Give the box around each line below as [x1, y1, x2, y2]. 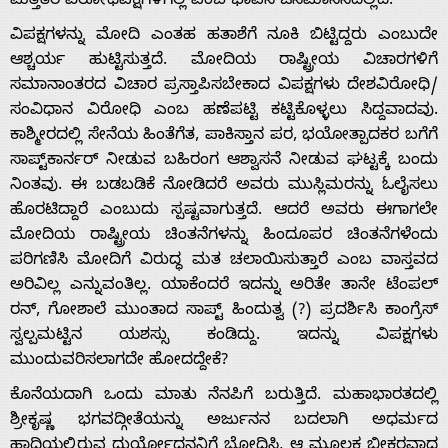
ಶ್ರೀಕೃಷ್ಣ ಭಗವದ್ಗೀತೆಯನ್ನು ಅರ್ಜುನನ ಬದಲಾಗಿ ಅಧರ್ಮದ [10, 410, 438, 433]
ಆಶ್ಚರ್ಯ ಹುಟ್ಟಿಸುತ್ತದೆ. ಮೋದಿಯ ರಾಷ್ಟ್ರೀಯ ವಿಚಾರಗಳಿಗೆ [10, 50, 438, 73]
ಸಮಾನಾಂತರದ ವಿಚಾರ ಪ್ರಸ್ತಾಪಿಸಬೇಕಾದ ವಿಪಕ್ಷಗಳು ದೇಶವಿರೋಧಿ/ [10, 75, 438, 98]
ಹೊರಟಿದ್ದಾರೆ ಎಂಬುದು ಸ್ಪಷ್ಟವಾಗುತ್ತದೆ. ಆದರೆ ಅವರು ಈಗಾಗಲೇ [10, 200, 438, 223]
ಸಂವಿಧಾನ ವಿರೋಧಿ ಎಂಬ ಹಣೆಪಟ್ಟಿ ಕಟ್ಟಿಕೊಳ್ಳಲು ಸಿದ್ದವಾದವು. [10, 100, 438, 123]
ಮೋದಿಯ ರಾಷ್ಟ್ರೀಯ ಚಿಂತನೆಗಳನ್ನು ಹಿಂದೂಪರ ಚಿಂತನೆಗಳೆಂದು [10, 225, 438, 248]
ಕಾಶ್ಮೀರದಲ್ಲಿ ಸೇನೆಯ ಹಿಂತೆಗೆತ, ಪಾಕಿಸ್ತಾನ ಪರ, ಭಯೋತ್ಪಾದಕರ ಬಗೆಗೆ [10, 125, 438, 148]
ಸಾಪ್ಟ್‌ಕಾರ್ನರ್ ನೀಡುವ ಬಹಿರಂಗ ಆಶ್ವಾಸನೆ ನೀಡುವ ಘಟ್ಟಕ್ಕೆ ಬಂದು [10, 150, 438, 173]
